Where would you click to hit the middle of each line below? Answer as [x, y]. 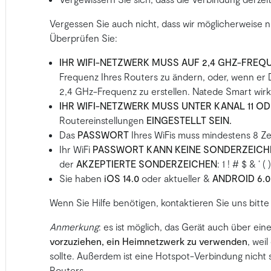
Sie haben [80, 178]
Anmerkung [74, 227]
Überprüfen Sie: [83, 38]
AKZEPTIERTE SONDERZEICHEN [146, 164]
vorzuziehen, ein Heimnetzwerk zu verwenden [148, 241]
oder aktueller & [177, 178]
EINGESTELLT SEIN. [189, 120]
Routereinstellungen [103, 120]
